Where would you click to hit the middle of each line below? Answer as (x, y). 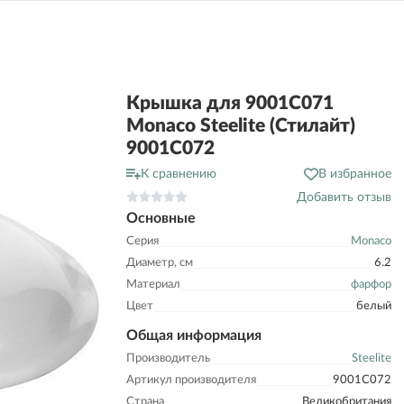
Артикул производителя (191, 380)
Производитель (168, 358)
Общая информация (194, 335)
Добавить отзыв (344, 197)
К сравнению (179, 174)
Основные (161, 218)
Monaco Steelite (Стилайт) (241, 126)
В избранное (355, 174)
